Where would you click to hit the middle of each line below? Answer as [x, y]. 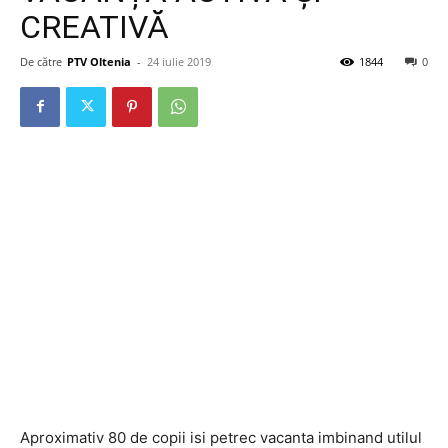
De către [41, 61]
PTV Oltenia [99, 61]
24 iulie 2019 [179, 61]
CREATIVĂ [94, 26]
